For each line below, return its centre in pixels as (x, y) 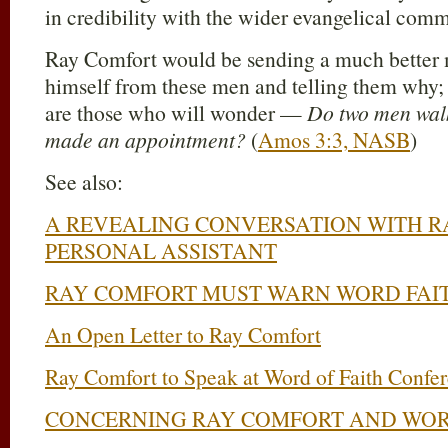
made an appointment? (145, 139)
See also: (84, 181)
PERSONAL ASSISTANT (161, 250)
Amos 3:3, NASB (334, 139)
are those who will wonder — (176, 112)
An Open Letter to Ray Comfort (183, 334)
